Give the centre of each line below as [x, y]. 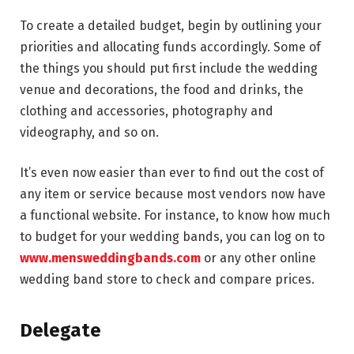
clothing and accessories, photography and [147, 111]
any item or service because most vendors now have [173, 194]
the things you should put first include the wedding [169, 68]
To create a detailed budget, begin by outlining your [171, 25]
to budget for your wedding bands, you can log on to [172, 237]
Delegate [60, 330]
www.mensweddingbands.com [110, 258]
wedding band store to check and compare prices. [167, 280]
